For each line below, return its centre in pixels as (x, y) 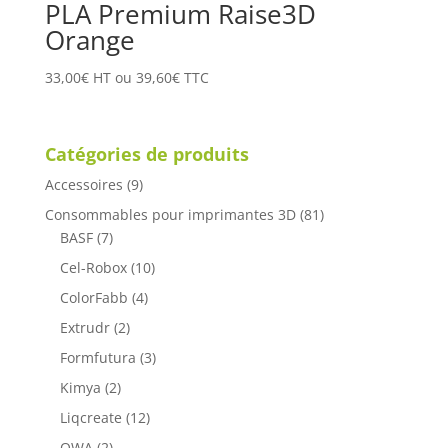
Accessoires (83, 184)
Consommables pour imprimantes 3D (170, 214)
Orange (89, 40)
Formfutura (97, 357)
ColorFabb (93, 297)
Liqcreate (90, 417)
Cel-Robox (93, 267)
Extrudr (84, 327)
